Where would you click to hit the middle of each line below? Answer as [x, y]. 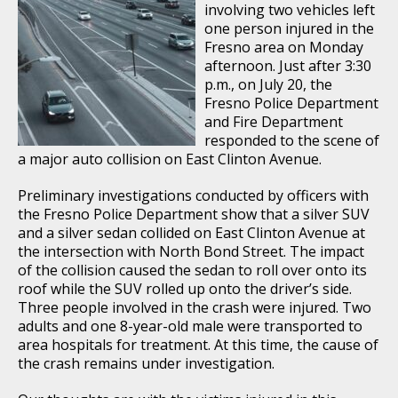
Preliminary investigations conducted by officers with [193, 195]
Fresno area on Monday [284, 47]
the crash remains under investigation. [146, 363]
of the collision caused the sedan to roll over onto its [192, 270]
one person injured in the [289, 28]
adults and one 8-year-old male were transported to [190, 326]
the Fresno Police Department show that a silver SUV [194, 214]
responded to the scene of [292, 140]
